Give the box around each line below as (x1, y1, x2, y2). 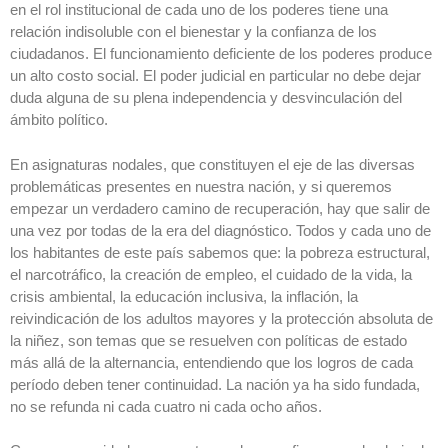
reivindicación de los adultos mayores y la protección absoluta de (10, 309, 433, 327)
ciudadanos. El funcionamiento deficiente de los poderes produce (10, 45, 432, 63)
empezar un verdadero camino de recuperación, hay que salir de (10, 199, 430, 217)
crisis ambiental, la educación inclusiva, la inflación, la (10, 287, 358, 305)
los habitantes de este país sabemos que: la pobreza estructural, (10, 243, 430, 261)
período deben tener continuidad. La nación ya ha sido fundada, (10, 375, 420, 393)
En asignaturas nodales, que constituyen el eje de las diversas (10, 155, 415, 173)
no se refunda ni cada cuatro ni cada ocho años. (10, 397, 322, 415)
